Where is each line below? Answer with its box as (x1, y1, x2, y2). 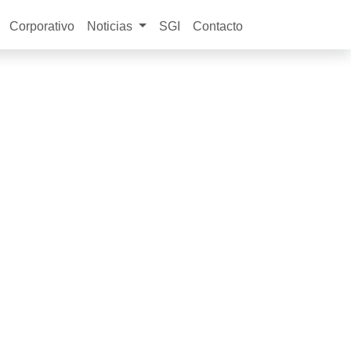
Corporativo (9, 19, 75, 33)
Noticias (87, 19, 136, 33)
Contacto (193, 19, 243, 33)
